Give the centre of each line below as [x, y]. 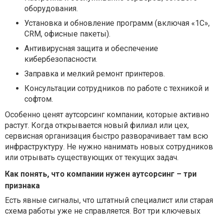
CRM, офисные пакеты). [67, 34]
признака [22, 185]
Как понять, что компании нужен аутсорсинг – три [101, 174]
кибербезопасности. [61, 59]
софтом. [39, 99]
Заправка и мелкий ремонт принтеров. [95, 73]
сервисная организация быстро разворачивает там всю [107, 136]
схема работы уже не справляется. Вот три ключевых [103, 211]
